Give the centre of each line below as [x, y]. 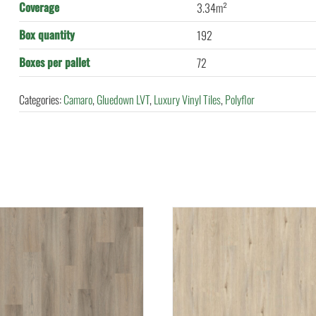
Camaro [78, 99]
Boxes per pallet [55, 62]
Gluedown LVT [123, 99]
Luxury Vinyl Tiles [188, 99]
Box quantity [47, 35]
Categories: [42, 99]
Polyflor [240, 99]
